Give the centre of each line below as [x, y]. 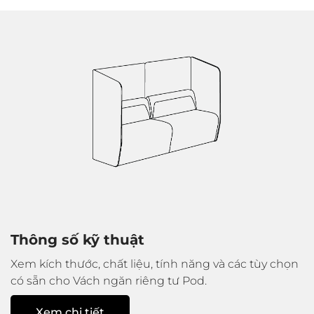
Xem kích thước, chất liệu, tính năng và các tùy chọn [155, 264]
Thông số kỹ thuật [77, 239]
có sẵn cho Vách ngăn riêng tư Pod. [109, 280]
